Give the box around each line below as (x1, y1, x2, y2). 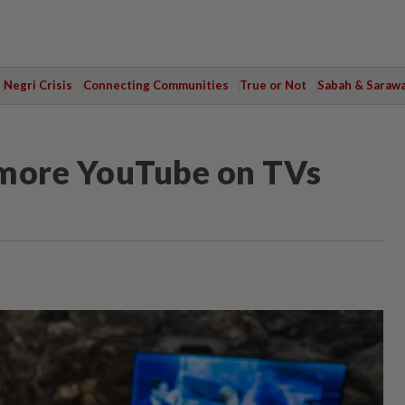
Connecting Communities (82, 78, 229, 92)
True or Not (239, 78, 306, 92)
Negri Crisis (3, 78, 72, 92)
